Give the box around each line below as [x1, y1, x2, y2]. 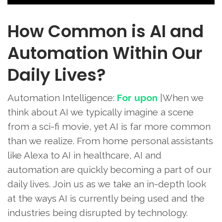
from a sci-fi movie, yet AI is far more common [7, 121, 211, 132]
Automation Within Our [7, 41, 202, 65]
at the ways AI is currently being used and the [7, 193, 205, 204]
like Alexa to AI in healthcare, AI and [7, 150, 162, 161]
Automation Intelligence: [7, 92, 117, 104]
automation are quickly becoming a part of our [7, 164, 212, 175]
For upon [117, 92, 158, 104]
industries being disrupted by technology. [7, 207, 188, 219]
